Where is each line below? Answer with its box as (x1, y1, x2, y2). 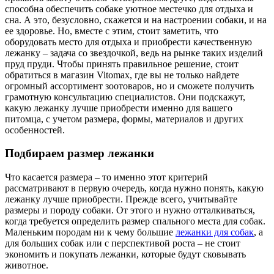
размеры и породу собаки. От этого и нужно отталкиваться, (5, 205, 255, 216)
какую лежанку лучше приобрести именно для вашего (5, 102, 232, 113)
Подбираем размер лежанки (5, 147, 154, 160)
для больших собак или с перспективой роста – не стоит (5, 238, 240, 249)
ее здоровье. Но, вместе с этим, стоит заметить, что (5, 25, 218, 36)
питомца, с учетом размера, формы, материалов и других (5, 113, 243, 124)
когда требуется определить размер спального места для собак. (5, 216, 265, 227)
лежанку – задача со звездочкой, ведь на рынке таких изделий (5, 47, 263, 58)
